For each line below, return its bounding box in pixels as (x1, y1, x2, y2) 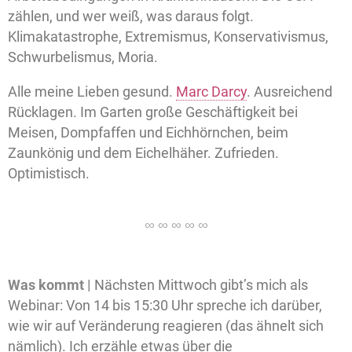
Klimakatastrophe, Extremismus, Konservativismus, (8, 27, 328, 45)
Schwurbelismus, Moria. (8, 48, 158, 65)
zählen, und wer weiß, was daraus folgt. (8, 7, 254, 24)
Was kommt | (8, 276, 91, 293)
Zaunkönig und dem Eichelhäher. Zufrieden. (8, 144, 279, 161)
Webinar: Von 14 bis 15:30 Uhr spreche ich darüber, (8, 296, 322, 313)
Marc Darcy (176, 82, 247, 100)
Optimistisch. (8, 164, 90, 181)
